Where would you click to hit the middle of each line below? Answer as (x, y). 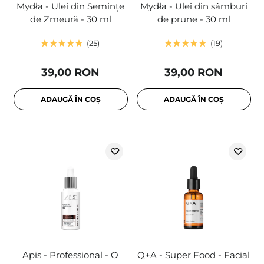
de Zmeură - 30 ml (70, 19)
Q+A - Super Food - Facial (194, 255)
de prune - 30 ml (194, 19)
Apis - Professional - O (70, 255)
